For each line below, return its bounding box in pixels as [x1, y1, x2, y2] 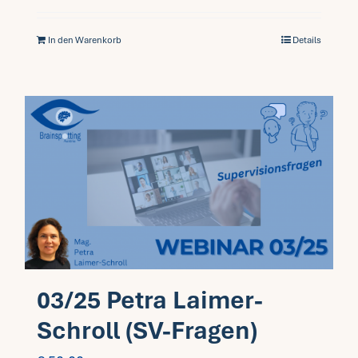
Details [292, 34, 321, 46]
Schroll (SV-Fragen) [37, 314, 257, 346]
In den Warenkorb [48, 34, 121, 46]
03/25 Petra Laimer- [37, 284, 263, 316]
